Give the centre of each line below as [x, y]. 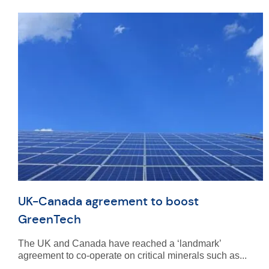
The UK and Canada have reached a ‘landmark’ [119, 243]
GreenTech [50, 219]
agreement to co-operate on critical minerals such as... [132, 255]
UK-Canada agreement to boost [108, 201]
